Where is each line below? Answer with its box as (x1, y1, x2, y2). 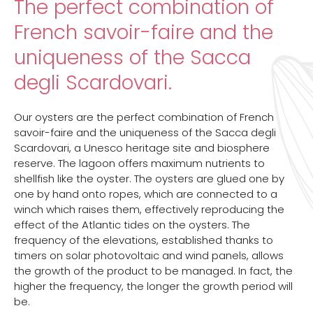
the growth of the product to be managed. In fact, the (14, 263, 293, 279)
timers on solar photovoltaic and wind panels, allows (14, 248, 284, 263)
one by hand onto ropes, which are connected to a (14, 187, 277, 202)
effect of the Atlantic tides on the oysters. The (14, 217, 250, 233)
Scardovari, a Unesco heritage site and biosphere (14, 140, 270, 156)
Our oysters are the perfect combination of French (14, 110, 274, 125)
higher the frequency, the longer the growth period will (14, 279, 293, 294)
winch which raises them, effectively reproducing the (14, 202, 284, 217)
